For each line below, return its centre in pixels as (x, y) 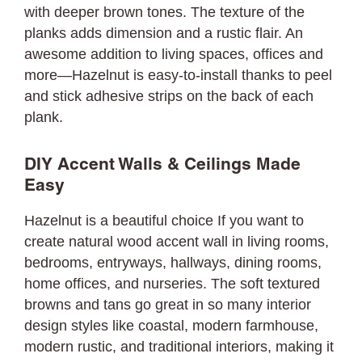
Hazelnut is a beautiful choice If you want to (164, 221)
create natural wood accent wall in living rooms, (177, 242)
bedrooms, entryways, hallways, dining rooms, (173, 263)
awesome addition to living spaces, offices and (174, 54)
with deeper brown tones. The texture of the (165, 12)
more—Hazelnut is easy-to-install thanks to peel (179, 75)
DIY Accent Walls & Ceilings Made (162, 165)
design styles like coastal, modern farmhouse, (172, 326)
